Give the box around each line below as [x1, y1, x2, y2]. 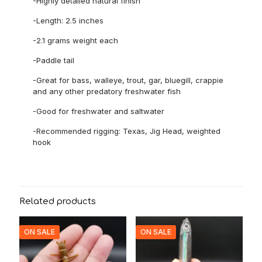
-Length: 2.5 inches [33, 16, 104, 25]
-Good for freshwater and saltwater [33, 106, 165, 116]
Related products [19, 196, 96, 206]
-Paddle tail [33, 56, 75, 65]
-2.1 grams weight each [33, 36, 119, 45]
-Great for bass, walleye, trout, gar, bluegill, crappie [33, 75, 224, 85]
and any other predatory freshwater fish [33, 87, 181, 96]
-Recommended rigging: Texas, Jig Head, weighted [33, 126, 221, 136]
